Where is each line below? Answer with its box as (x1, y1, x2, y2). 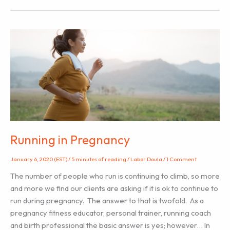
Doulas (30, 22, 54, 32)
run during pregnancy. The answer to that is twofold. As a (10, 196, 204, 206)
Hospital (30, 46, 58, 56)
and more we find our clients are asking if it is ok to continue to (10, 183, 218, 194)
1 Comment (166, 156, 197, 163)
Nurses (30, 59, 54, 69)
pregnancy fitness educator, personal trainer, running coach (10, 208, 211, 218)
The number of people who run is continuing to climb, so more (10, 171, 220, 181)
